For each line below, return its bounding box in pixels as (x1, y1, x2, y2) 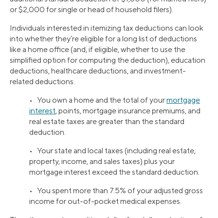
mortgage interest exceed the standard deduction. (29, 167, 200, 177)
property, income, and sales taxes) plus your (29, 156, 175, 166)
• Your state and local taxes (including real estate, (29, 145, 196, 155)
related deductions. (10, 76, 75, 86)
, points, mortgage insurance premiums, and (55, 106, 200, 115)
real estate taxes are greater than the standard (29, 116, 184, 126)
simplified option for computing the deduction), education (10, 55, 205, 65)
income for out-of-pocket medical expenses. (29, 196, 182, 206)
